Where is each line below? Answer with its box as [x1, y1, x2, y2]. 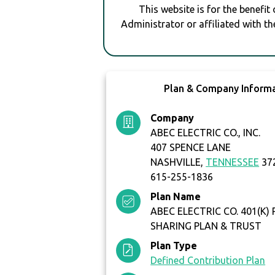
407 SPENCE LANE [150, 142, 231, 153]
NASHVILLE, [150, 157, 206, 168]
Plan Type [150, 240, 198, 252]
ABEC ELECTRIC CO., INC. [150, 127, 261, 139]
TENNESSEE [206, 157, 260, 168]
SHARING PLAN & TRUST [150, 220, 262, 232]
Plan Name [150, 191, 201, 203]
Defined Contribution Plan [150, 255, 266, 266]
